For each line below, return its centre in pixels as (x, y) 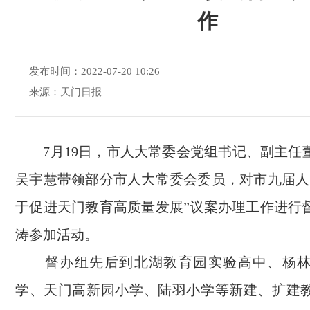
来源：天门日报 (65, 92)
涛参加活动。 (57, 235)
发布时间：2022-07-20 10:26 (94, 71)
